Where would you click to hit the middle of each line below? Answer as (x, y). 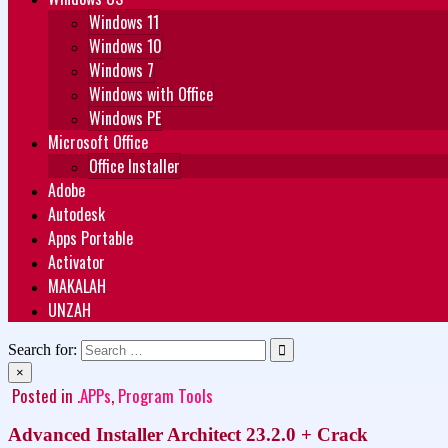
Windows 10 (125, 46)
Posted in (44, 395)
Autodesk (76, 214)
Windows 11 (124, 22)
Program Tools (165, 395)
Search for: (42, 349)
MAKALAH (77, 286)
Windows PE (125, 118)
